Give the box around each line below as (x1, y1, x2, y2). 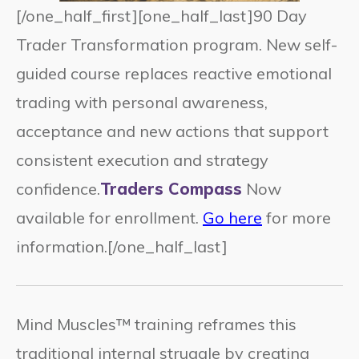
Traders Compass (100, 179, 242, 200)
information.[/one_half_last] (16, 236, 228, 257)
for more (262, 208, 331, 228)
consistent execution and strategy (16, 150, 268, 171)
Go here (203, 208, 262, 228)
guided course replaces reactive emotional (16, 63, 332, 84)
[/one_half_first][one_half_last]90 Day (16, 6, 307, 26)
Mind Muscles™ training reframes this (16, 314, 296, 335)
